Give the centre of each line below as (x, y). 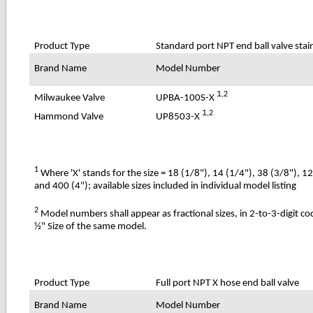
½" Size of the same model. (91, 226)
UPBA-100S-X (187, 98)
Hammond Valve (69, 117)
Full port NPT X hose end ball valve (228, 283)
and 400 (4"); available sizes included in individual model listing (166, 186)
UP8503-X (179, 117)
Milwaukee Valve (70, 98)
